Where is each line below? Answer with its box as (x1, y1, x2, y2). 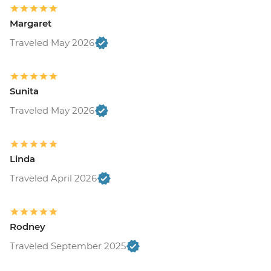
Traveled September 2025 (10, 240, 126, 252)
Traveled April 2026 (10, 172, 97, 184)
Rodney (10, 220, 45, 232)
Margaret (10, 17, 51, 29)
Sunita (10, 85, 39, 97)
